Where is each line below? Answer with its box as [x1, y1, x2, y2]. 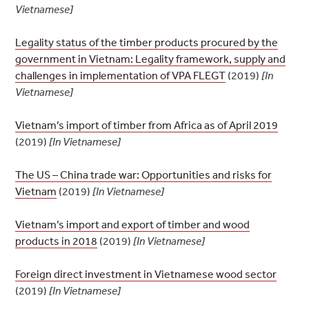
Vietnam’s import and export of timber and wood [15, 217, 250, 232]
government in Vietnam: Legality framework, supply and [15, 52, 286, 66]
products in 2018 [15, 234, 98, 248]
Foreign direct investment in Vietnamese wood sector [15, 267, 277, 281]
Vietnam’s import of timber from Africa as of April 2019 [15, 118, 279, 132]
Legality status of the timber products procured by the [15, 35, 279, 50]
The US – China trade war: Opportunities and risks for [15, 168, 272, 182]
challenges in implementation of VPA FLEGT [15, 68, 226, 83]
